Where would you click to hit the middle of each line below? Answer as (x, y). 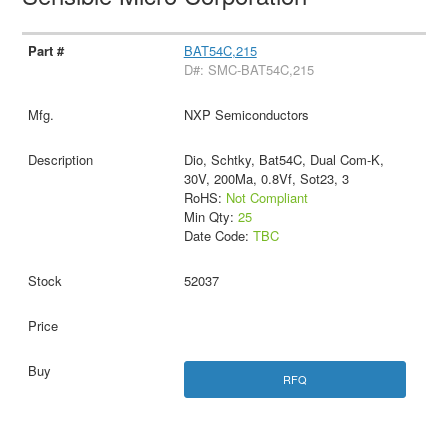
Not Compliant (266, 198)
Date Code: (218, 236)
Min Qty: (210, 217)
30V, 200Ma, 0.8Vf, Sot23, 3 (266, 179)
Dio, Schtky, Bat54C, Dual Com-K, (283, 160)
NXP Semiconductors (246, 115)
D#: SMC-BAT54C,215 (248, 70)
